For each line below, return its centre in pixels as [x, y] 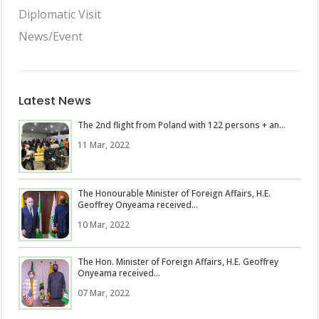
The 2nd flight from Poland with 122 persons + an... [182, 125]
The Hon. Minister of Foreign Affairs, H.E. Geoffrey [178, 261]
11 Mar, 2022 [104, 145]
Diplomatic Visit [60, 14]
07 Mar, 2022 [104, 293]
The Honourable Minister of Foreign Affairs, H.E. [174, 193]
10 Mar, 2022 [104, 224]
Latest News [55, 101]
